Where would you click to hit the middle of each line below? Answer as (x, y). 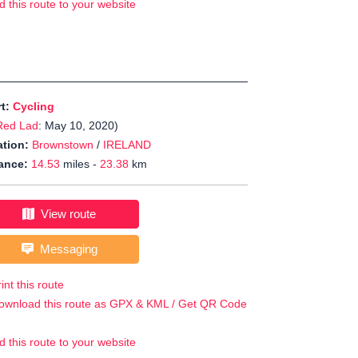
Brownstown (63, 145)
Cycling (34, 107)
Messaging (65, 249)
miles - (80, 164)
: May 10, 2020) (78, 126)
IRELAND (127, 145)
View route (65, 214)
